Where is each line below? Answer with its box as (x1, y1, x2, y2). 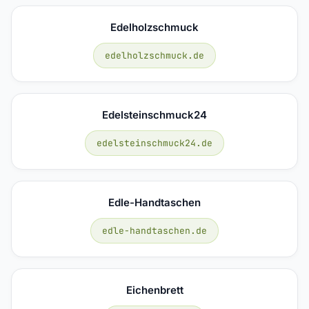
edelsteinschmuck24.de (97, 137, 212, 149)
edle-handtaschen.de (102, 224, 207, 237)
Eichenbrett (126, 283, 183, 297)
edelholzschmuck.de (105, 49, 204, 61)
